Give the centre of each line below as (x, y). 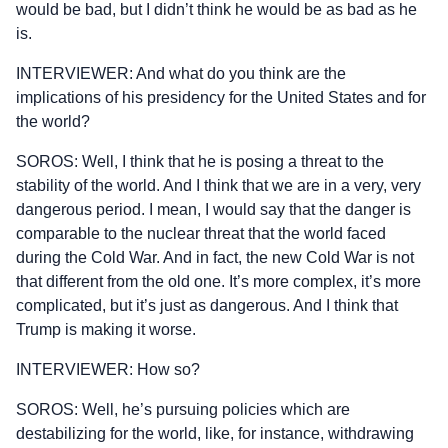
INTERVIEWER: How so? (108, 369)
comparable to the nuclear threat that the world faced (201, 233)
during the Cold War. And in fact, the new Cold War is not (215, 257)
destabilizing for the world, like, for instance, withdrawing (215, 433)
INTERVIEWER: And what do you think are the (181, 73)
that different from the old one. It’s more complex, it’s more (218, 281)
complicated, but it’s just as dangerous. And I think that (207, 305)
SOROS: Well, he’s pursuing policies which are (183, 409)
